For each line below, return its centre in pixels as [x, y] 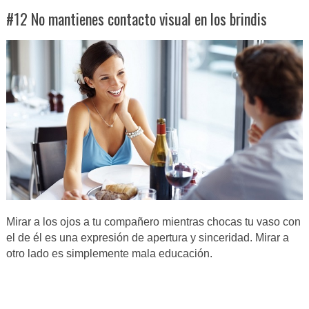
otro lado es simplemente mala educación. [109, 254]
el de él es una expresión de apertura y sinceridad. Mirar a [147, 238]
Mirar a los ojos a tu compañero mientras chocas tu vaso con [153, 222]
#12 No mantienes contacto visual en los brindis [136, 18]
